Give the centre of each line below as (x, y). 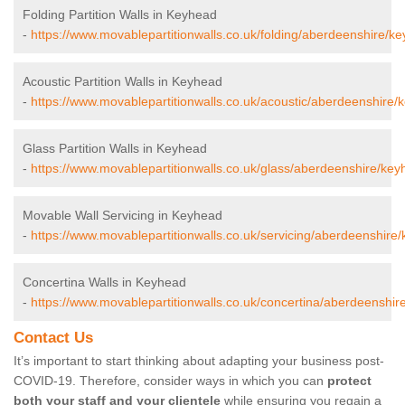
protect (349, 381)
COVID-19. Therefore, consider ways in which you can (170, 381)
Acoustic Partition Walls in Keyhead (122, 82)
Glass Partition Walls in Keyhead (115, 149)
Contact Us (53, 338)
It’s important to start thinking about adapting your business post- (199, 361)
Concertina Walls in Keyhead (104, 283)
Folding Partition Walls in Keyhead (120, 15)
